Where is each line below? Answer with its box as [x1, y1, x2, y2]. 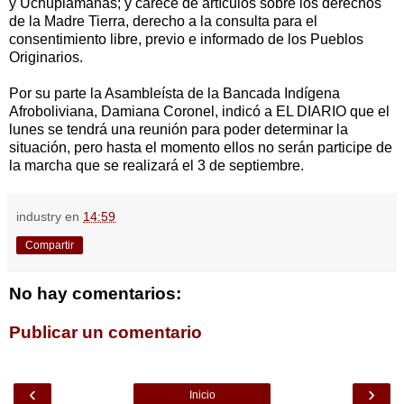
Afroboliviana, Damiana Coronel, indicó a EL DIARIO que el [9, 103, 390, 119]
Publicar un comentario [9, 323, 202, 343]
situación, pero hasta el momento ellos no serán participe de [9, 139, 392, 155]
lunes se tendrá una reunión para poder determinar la [9, 121, 348, 137]
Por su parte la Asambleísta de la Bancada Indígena [9, 85, 340, 101]
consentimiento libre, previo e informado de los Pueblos [9, 31, 363, 47]
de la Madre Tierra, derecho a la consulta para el [9, 13, 317, 29]
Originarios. [9, 49, 83, 65]
